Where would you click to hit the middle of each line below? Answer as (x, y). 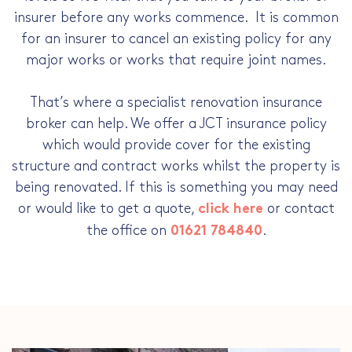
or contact (299, 209)
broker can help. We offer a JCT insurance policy (176, 124)
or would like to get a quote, (108, 209)
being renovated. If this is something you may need (176, 188)
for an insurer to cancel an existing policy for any (176, 39)
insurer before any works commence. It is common (176, 18)
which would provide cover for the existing (176, 145)
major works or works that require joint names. (176, 60)
